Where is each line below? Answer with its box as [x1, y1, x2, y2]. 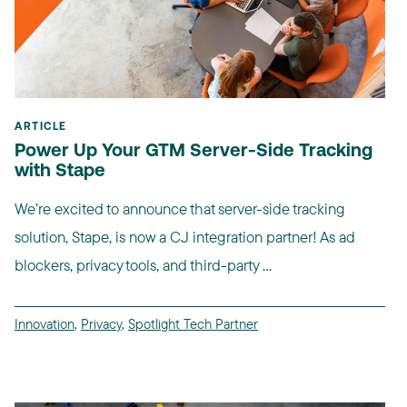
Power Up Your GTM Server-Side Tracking [15, 143, 372, 162]
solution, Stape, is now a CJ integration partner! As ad [15, 227, 355, 247]
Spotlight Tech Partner [128, 315, 258, 333]
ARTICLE [15, 122, 67, 134]
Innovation [15, 315, 74, 333]
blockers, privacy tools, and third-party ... [15, 255, 272, 275]
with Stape [15, 163, 105, 182]
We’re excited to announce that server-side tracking [15, 199, 345, 219]
